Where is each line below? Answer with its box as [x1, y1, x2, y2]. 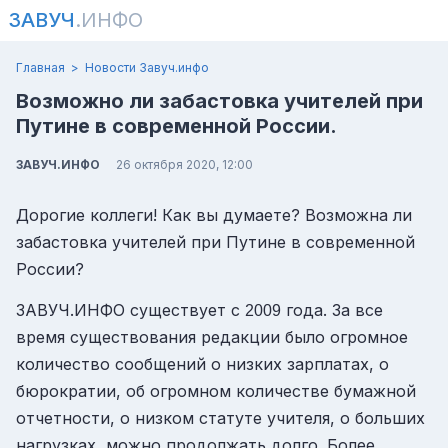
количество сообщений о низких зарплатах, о [16, 353, 389, 374]
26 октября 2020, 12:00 [116, 157, 253, 172]
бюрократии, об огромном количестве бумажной [16, 380, 416, 401]
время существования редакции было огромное [16, 326, 408, 347]
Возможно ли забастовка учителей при [16, 89, 423, 113]
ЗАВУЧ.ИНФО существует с [16, 299, 245, 320]
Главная [16, 60, 65, 75]
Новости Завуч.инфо [85, 60, 209, 75]
